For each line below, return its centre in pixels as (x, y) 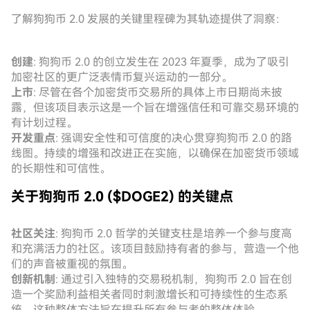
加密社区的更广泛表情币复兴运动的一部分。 (122, 77)
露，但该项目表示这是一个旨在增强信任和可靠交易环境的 (155, 108)
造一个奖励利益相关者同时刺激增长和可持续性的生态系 (149, 294)
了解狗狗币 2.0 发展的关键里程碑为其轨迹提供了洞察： (149, 19)
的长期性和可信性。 (61, 168)
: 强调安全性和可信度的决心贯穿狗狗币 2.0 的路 (174, 138)
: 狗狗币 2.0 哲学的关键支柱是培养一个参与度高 (174, 234)
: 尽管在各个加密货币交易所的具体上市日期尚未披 (158, 92)
